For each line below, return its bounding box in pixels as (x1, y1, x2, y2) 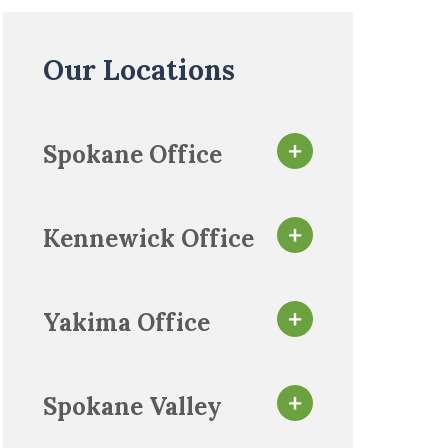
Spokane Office (43, 138, 222, 170)
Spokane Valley (43, 390, 222, 422)
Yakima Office (43, 306, 210, 338)
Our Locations (43, 52, 235, 88)
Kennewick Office (43, 222, 254, 254)
